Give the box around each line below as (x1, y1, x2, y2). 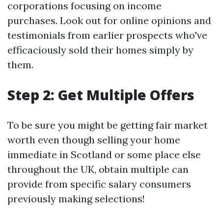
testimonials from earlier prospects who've (7, 29, 207, 42)
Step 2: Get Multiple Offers (7, 85, 194, 105)
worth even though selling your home (7, 134, 180, 146)
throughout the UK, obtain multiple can (7, 163, 189, 176)
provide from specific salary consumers (7, 178, 191, 191)
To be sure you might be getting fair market (7, 119, 208, 132)
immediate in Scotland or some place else (7, 148, 201, 161)
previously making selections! (7, 192, 145, 205)
